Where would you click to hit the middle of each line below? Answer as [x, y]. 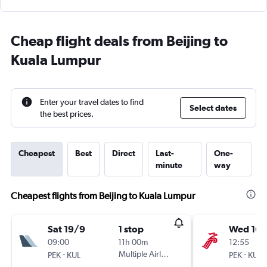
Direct [124, 153]
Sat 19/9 [66, 229]
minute [169, 165]
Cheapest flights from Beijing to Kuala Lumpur [103, 196]
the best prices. [67, 114]
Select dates [213, 108]
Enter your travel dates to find [92, 102]
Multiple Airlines [147, 254]
